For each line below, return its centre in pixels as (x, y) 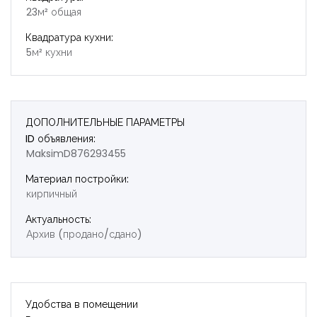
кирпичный (52, 194)
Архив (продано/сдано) (84, 234)
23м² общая (54, 12)
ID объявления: (60, 138)
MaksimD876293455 (76, 153)
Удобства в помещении (82, 304)
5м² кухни (49, 52)
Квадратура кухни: (69, 37)
